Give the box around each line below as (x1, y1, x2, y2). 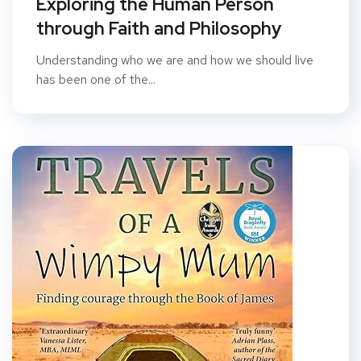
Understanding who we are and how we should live (36, 51, 313, 68)
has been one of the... (36, 70, 156, 88)
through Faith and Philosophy (36, 16, 281, 40)
